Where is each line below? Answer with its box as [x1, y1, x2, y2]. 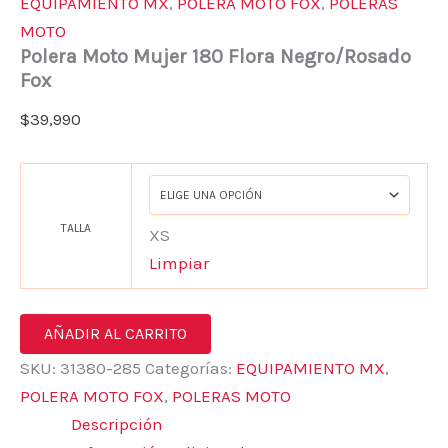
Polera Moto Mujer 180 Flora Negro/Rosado [20, 44, 411, 68]
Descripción [71, 414, 163, 435]
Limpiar [149, 252, 209, 273]
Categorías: [145, 358, 236, 379]
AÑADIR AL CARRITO [44, 324, 187, 344]
